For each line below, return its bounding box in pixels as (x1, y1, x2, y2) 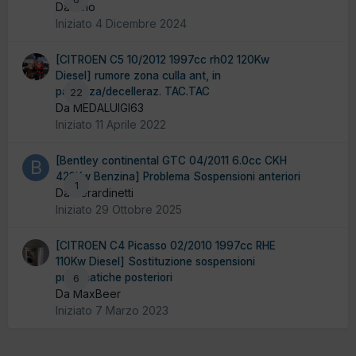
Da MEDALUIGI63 (56, 101, 144, 115)
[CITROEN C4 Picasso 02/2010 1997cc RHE (56, 239, 276, 253)
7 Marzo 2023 (95, 304, 168, 318)
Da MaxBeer (56, 287, 121, 301)
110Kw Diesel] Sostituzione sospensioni (56, 255, 255, 269)
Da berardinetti (56, 186, 133, 200)
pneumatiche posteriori (56, 271, 172, 284)
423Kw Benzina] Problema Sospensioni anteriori (56, 170, 300, 184)
